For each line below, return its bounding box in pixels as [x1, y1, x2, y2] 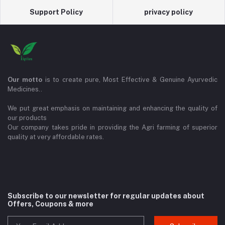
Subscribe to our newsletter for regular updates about [8, 191, 204, 200]
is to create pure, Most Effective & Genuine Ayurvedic [42, 75, 218, 83]
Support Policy [30, 8, 83, 16]
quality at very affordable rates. [8, 133, 104, 141]
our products [8, 114, 47, 122]
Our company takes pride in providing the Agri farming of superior [8, 123, 217, 131]
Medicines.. [8, 85, 42, 93]
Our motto [8, 75, 43, 83]
